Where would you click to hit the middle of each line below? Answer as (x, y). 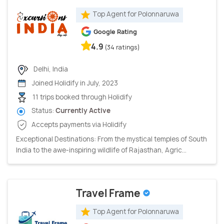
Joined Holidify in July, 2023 (74, 83)
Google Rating (115, 31)
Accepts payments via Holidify (78, 124)
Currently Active (83, 111)
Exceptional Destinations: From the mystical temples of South (111, 139)
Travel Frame (109, 193)
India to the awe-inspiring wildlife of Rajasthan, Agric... (101, 150)
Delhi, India (50, 69)
